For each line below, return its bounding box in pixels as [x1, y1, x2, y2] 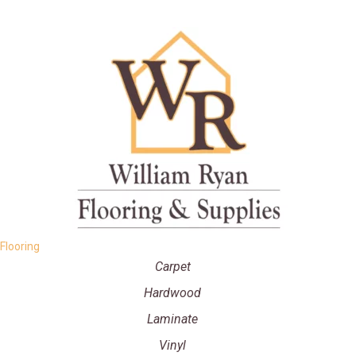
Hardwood [144, 285, 201, 301]
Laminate [147, 311, 198, 327]
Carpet [154, 259, 191, 275]
